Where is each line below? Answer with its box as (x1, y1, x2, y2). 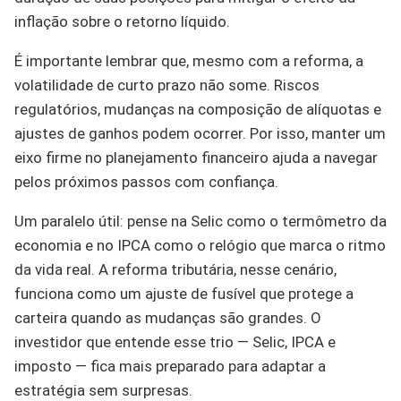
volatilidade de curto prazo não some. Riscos (14, 76, 320, 95)
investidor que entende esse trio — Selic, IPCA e (14, 333, 336, 352)
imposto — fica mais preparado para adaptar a (14, 357, 326, 376)
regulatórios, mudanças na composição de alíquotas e (14, 100, 381, 119)
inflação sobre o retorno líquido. (14, 13, 230, 31)
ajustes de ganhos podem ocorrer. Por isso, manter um (14, 124, 386, 143)
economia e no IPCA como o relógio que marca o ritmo (14, 236, 386, 255)
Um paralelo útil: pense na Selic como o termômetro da (14, 212, 387, 231)
